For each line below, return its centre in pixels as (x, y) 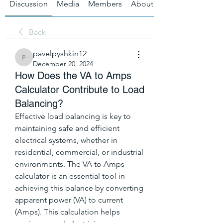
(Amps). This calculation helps (67, 212)
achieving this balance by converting (79, 188)
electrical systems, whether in (66, 140)
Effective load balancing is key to (73, 116)
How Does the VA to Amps (73, 75)
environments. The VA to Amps (70, 164)
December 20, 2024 (63, 63)
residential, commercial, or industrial (79, 152)
